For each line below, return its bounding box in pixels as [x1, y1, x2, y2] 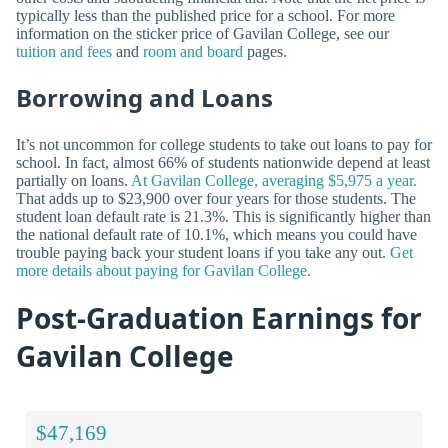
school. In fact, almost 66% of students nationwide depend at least [16, 153, 430, 171]
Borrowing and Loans [16, 80, 273, 114]
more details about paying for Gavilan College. [16, 261, 311, 279]
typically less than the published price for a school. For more [16, 7, 395, 25]
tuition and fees [16, 43, 112, 61]
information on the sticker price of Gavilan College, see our [16, 25, 389, 43]
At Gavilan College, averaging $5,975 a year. [131, 171, 417, 189]
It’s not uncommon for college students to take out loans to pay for [16, 135, 432, 153]
